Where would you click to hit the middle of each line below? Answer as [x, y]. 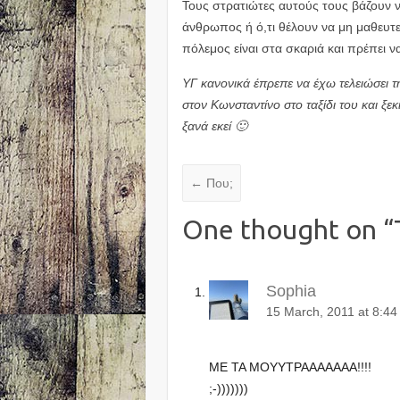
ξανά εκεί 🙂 [215, 125]
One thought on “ [288, 230]
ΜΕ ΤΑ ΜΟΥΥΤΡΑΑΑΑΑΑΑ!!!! [291, 367]
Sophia [292, 291]
